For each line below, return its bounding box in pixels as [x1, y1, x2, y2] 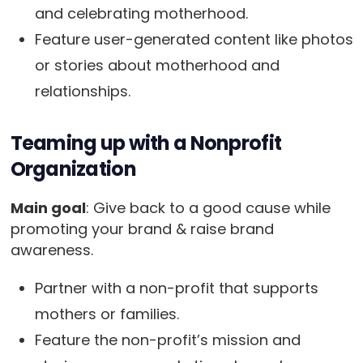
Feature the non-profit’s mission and [34, 330, 301, 351]
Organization [10, 156, 136, 183]
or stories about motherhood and [34, 55, 280, 76]
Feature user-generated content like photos [34, 29, 353, 50]
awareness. [10, 240, 93, 261]
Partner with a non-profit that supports [34, 278, 318, 299]
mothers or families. [34, 304, 183, 325]
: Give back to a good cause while [85, 198, 331, 219]
